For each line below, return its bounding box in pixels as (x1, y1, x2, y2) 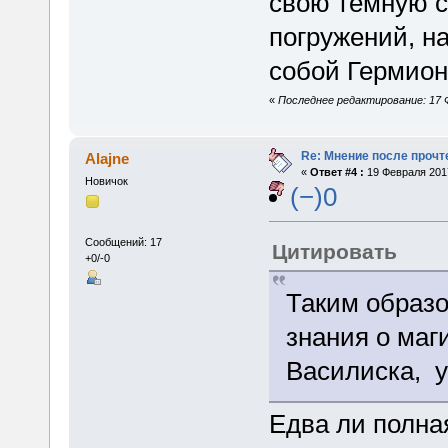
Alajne (85, 149, 130, 167)
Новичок (84, 174, 128, 187)
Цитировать (271, 239, 397, 263)
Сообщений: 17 (84, 236, 162, 249)
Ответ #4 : (309, 165, 364, 178)
